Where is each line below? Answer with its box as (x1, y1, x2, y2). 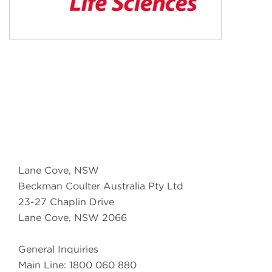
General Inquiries (18, 243, 98, 255)
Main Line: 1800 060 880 (18, 259, 137, 271)
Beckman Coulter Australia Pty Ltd (18, 180, 183, 192)
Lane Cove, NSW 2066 (18, 211, 127, 223)
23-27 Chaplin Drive (18, 195, 114, 208)
